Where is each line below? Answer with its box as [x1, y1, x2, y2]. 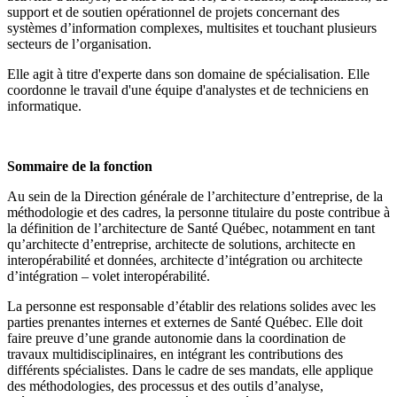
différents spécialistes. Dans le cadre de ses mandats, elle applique [7, 362, 373, 378]
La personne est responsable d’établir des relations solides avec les [7, 299, 376, 315]
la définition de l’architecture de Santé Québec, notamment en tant [7, 221, 375, 237]
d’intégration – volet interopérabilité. [7, 269, 210, 284]
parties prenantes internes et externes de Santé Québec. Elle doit [7, 315, 362, 331]
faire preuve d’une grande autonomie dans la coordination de [7, 331, 346, 346]
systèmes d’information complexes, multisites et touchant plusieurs [7, 20, 377, 36]
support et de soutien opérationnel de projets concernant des [7, 4, 339, 20]
